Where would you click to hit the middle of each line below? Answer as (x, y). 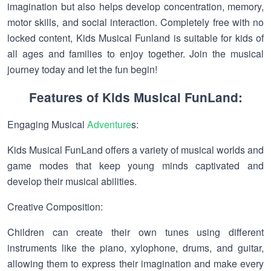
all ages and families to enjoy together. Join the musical (135, 54)
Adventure (109, 124)
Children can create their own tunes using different (135, 232)
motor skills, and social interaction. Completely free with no (135, 22)
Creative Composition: (55, 207)
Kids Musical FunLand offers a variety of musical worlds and (135, 150)
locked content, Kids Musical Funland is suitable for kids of (135, 38)
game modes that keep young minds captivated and (135, 165)
